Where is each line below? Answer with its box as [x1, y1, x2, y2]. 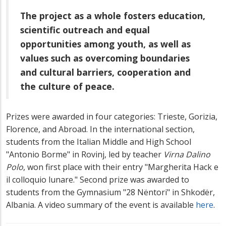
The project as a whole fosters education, [20, 9, 205, 22]
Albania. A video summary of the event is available [6, 199, 196, 211]
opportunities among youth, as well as [20, 37, 191, 50]
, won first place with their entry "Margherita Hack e [23, 161, 218, 173]
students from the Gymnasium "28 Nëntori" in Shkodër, [6, 187, 215, 198]
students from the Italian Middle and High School [6, 136, 191, 148]
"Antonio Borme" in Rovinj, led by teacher [6, 149, 163, 160]
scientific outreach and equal [20, 23, 150, 36]
